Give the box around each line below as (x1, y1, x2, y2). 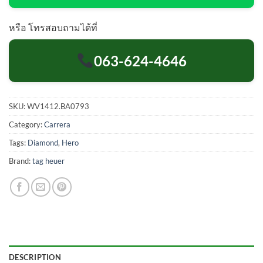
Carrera (44, 120, 70, 130)
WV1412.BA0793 (27, 102, 89, 112)
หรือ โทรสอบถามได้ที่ (9, 22, 97, 33)
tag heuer (32, 156, 65, 166)
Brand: (9, 156, 32, 166)
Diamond (28, 138, 58, 148)
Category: (9, 120, 44, 130)
